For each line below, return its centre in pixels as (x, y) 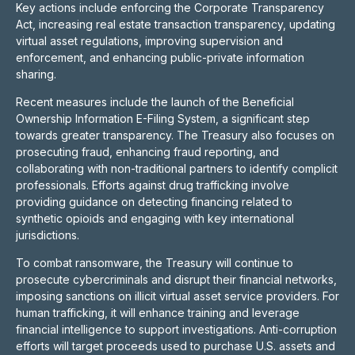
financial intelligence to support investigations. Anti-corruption (176, 329)
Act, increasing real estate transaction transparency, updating (176, 24)
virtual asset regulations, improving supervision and (149, 41)
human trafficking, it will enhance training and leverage (158, 313)
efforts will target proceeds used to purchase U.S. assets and (176, 346)
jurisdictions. (48, 235)
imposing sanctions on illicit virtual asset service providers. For (177, 296)
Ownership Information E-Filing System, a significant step (163, 118)
